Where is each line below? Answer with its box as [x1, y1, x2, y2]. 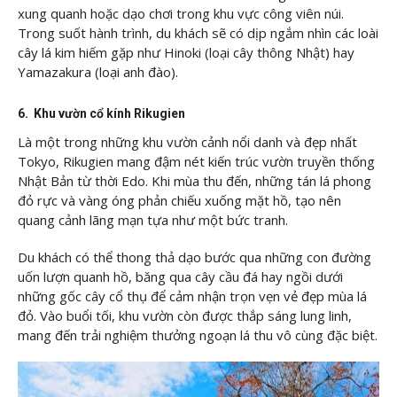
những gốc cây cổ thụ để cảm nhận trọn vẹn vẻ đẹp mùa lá [18, 286, 367, 305]
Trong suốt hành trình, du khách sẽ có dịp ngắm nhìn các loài [18, 23, 378, 42]
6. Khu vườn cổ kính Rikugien [18, 106, 188, 121]
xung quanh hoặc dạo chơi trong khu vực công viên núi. [18, 4, 344, 22]
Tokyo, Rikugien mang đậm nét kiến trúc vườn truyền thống [18, 152, 375, 171]
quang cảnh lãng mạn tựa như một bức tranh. [18, 211, 288, 230]
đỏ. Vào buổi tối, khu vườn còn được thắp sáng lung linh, [18, 306, 352, 324]
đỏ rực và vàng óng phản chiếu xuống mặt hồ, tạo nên [18, 191, 341, 210]
